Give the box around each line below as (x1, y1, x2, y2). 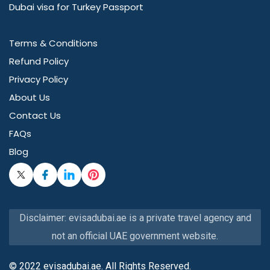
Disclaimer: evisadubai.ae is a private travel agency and (19, 212, 251, 224)
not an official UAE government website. (52, 230, 218, 242)
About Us (9, 91, 50, 104)
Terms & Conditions (9, 37, 98, 50)
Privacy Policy (9, 73, 68, 86)
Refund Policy (9, 55, 69, 68)
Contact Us (9, 109, 61, 122)
